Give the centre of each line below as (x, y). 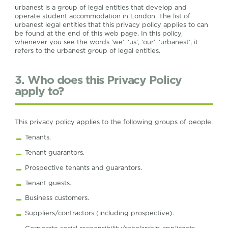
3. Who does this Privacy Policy (98, 79)
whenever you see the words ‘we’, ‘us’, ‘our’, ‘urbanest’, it (107, 42)
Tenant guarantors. (54, 152)
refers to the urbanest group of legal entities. (88, 50)
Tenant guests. (48, 183)
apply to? (39, 91)
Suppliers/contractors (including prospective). (99, 213)
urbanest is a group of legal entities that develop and (101, 7)
